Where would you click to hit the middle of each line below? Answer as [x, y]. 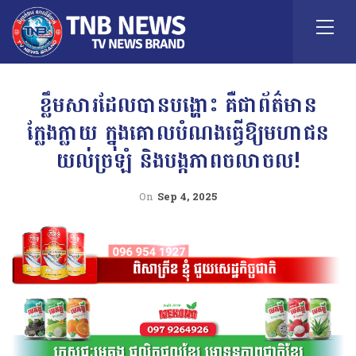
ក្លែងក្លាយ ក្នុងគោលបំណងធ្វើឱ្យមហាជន [178, 133]
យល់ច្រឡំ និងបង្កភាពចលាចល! [178, 161]
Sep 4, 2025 [187, 197]
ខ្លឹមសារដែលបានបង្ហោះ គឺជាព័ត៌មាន [178, 105]
